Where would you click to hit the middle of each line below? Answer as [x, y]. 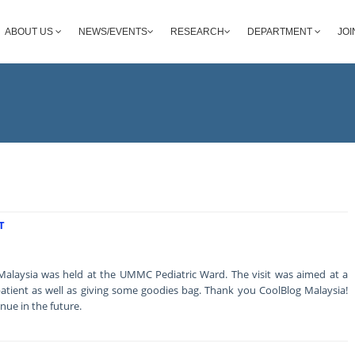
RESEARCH [197, 32]
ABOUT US [30, 32]
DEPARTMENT [281, 32]
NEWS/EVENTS [113, 32]
